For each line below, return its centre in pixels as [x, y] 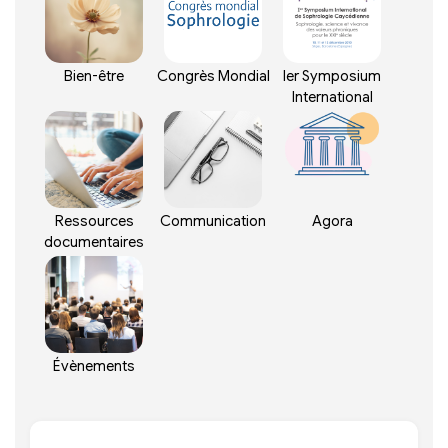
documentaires [94, 242]
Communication [213, 221]
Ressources [94, 221]
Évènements [94, 366]
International [332, 97]
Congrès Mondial [213, 76]
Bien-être [94, 76]
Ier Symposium [332, 76]
